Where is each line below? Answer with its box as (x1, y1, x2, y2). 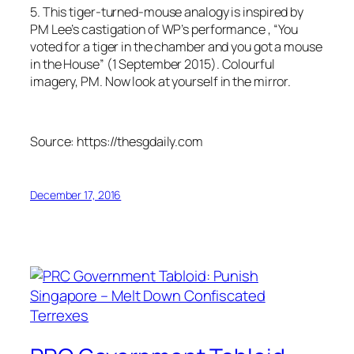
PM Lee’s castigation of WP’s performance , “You (30, 20, 299, 38)
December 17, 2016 (30, 186, 122, 202)
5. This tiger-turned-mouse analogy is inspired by (30, 2, 304, 21)
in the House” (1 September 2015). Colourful (30, 55, 275, 73)
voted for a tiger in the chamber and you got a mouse (30, 37, 322, 55)
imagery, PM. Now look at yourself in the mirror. (30, 72, 292, 90)
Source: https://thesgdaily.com (30, 133, 203, 151)
